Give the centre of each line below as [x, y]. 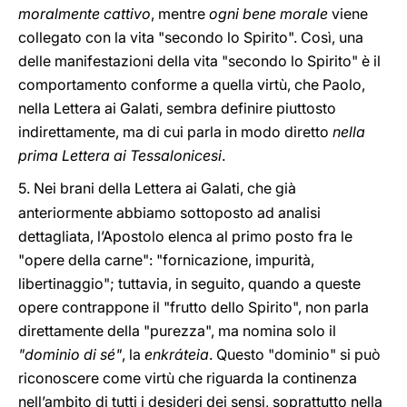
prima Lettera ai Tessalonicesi [120, 155]
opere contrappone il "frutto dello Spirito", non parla [194, 307]
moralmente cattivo [84, 14]
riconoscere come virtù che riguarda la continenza [188, 378]
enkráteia [177, 354]
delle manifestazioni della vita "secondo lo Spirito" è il [199, 61]
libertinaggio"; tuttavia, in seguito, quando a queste [189, 283]
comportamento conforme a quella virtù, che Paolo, [192, 84]
